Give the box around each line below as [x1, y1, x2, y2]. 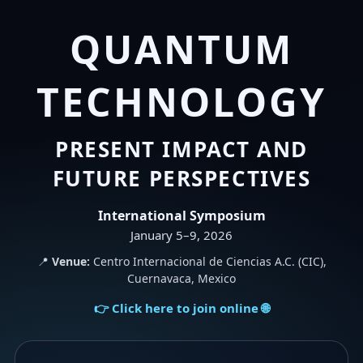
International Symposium [97, 207, 266, 224]
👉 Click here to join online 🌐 [94, 300, 269, 316]
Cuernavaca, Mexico [127, 271, 236, 286]
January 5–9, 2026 [130, 227, 233, 243]
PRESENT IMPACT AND [54, 135, 309, 164]
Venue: [51, 254, 90, 269]
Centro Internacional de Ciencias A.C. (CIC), [89, 254, 327, 269]
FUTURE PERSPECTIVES [52, 164, 311, 193]
